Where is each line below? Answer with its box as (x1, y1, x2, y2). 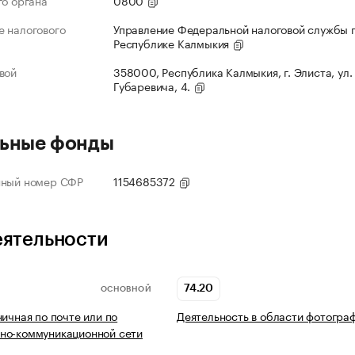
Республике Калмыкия (113, 34, 233, 52)
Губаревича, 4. (113, 77, 194, 95)
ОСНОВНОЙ (100, 284, 151, 293)
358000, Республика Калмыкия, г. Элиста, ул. (113, 63, 353, 81)
